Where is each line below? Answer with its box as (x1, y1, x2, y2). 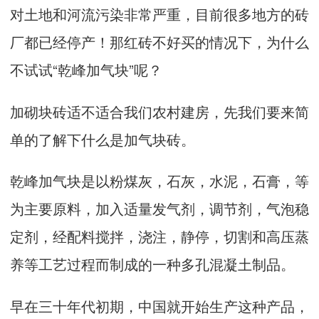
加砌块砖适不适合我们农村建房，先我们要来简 (10, 100, 309, 122)
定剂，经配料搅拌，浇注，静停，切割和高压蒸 (10, 226, 309, 247)
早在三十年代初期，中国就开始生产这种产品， (10, 295, 309, 316)
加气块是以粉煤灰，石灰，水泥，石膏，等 (38, 170, 309, 192)
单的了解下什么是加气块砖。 (10, 128, 195, 150)
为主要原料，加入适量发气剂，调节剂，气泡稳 (10, 198, 309, 219)
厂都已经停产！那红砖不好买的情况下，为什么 (10, 31, 309, 52)
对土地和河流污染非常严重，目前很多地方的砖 (10, 4, 309, 24)
